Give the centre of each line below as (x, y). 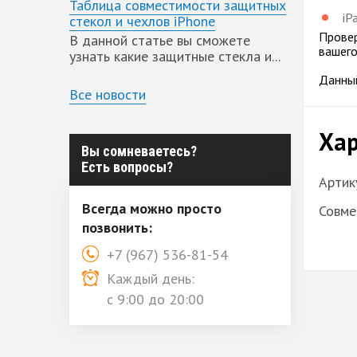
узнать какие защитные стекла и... (175, 56)
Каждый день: (151, 278)
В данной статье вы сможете (160, 40)
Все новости (108, 94)
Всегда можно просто (152, 208)
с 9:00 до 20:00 (155, 299)
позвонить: (117, 227)
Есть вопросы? (127, 167)
